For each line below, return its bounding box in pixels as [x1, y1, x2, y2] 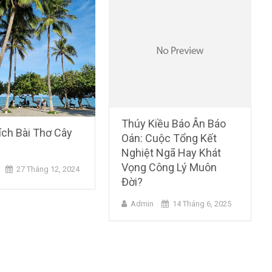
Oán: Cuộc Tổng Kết [121, 131, 217, 144]
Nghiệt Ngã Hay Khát [121, 146, 222, 159]
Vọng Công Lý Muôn [121, 160, 217, 174]
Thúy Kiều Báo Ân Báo [121, 117, 226, 130]
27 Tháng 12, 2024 [16, 164, 80, 174]
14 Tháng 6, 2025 [172, 199, 232, 208]
